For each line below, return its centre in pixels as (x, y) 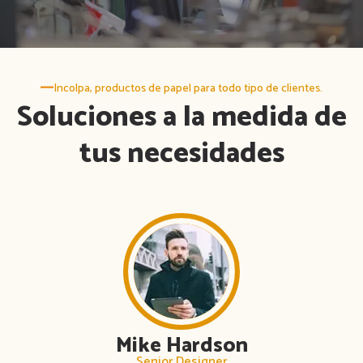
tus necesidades (181, 154)
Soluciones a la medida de (181, 117)
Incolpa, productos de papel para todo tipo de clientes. (188, 88)
